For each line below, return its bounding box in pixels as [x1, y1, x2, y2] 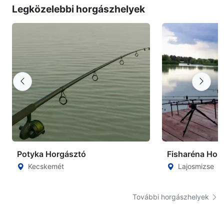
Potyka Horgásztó [17, 148, 86, 159]
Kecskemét [28, 161, 64, 170]
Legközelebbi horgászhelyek [12, 2, 145, 15]
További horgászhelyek [132, 192, 211, 201]
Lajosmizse [178, 161, 214, 170]
